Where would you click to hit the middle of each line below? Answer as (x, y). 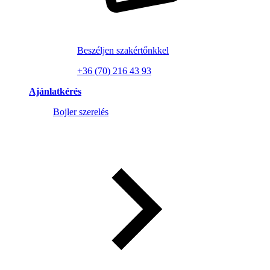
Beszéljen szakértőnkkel (123, 50)
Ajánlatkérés (55, 91)
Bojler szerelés (81, 112)
